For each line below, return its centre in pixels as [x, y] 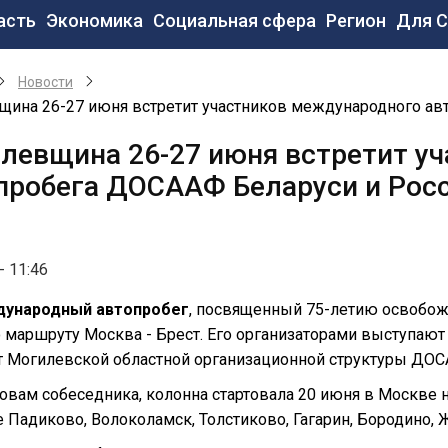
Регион [355, 20]
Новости [45, 82]
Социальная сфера [234, 20]
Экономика [94, 20]
